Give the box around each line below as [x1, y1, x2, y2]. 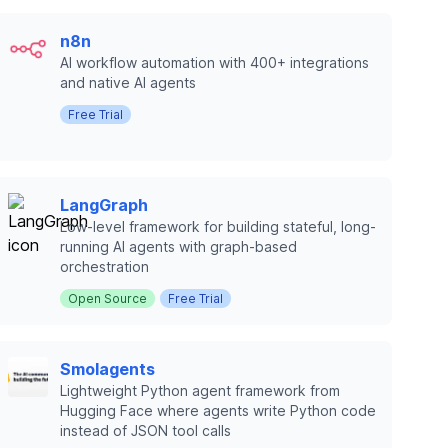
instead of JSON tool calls [60, 422, 231, 439]
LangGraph [60, 195, 148, 215]
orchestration [60, 258, 149, 275]
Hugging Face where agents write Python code [60, 402, 376, 419]
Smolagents [60, 359, 155, 379]
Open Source [68, 291, 147, 306]
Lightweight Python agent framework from [60, 382, 340, 399]
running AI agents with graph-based [60, 238, 297, 255]
